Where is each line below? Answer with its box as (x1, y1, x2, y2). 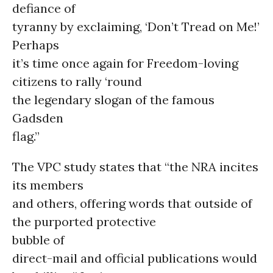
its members (12, 177, 83, 193)
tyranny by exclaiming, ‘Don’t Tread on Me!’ (12, 19, 260, 34)
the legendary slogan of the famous (12, 92, 214, 107)
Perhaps (12, 37, 59, 52)
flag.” (12, 129, 40, 144)
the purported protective (12, 214, 156, 229)
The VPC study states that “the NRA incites (12, 159, 258, 174)
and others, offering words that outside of (12, 196, 252, 211)
